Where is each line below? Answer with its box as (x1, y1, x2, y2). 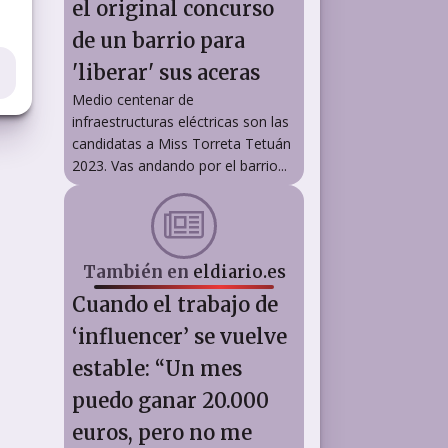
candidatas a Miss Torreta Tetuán (72, 133, 291, 153)
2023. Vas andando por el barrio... (72, 155, 287, 175)
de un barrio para (72, 27, 245, 53)
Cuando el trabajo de (72, 291, 278, 317)
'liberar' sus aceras (72, 59, 260, 85)
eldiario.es (192, 260, 286, 283)
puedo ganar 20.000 (72, 387, 269, 413)
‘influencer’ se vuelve (72, 323, 287, 349)
